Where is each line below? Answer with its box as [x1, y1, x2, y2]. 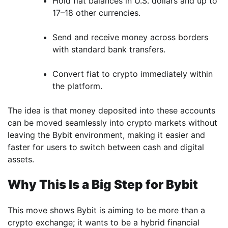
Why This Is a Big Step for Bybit [8, 177, 198, 192]
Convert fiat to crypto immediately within [52, 69, 213, 79]
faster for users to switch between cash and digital [8, 142, 204, 153]
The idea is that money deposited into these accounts [8, 105, 215, 116]
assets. [8, 154, 34, 165]
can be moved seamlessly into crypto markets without [8, 118, 217, 128]
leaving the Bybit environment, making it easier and [8, 130, 205, 140]
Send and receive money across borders [52, 32, 208, 43]
